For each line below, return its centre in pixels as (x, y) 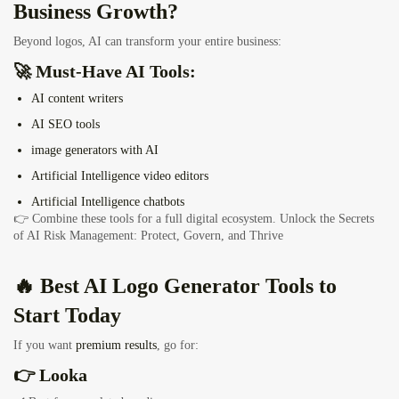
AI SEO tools (65, 125)
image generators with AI (95, 151)
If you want (45, 346)
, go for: (178, 346)
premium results (116, 346)
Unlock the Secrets (327, 219)
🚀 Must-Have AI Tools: (105, 72)
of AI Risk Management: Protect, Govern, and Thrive (148, 236)
